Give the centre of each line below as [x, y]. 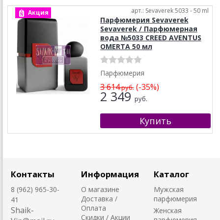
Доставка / [99, 199]
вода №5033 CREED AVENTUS [151, 38]
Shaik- [22, 210]
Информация [110, 174]
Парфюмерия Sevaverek [144, 20]
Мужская [169, 190]
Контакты [33, 174]
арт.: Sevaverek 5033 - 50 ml [170, 11]
